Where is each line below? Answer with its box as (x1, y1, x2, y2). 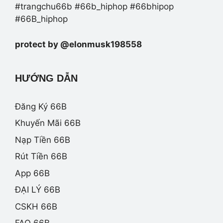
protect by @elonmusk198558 (15, 39, 142, 49)
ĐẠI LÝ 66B (15, 185, 60, 195)
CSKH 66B (15, 201, 57, 212)
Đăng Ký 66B (15, 101, 67, 111)
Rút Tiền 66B (15, 151, 67, 162)
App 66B (15, 168, 50, 178)
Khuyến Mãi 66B (15, 118, 81, 128)
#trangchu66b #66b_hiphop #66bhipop (15, 1, 174, 12)
